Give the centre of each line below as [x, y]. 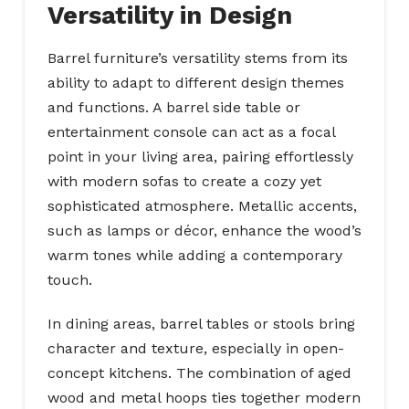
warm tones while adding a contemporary [194, 256]
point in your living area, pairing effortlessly [200, 157]
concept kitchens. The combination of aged [199, 373]
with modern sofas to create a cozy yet [184, 182]
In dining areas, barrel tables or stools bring [201, 324]
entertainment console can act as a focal [191, 132]
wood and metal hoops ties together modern [204, 398]
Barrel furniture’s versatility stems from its [197, 58]
